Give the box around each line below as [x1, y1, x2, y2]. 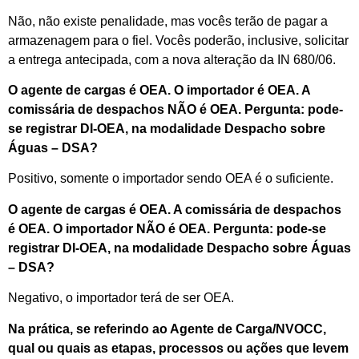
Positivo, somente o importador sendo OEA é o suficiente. [8, 171, 333, 186]
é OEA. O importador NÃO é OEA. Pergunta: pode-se [8, 221, 326, 236]
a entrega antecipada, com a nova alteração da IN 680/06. [8, 52, 336, 67]
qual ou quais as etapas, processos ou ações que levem [8, 341, 349, 355]
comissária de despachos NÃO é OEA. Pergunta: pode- [8, 102, 343, 116]
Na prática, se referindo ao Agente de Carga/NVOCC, [8, 321, 326, 336]
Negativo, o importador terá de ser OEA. [8, 291, 234, 305]
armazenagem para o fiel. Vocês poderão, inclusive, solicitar [8, 33, 349, 47]
